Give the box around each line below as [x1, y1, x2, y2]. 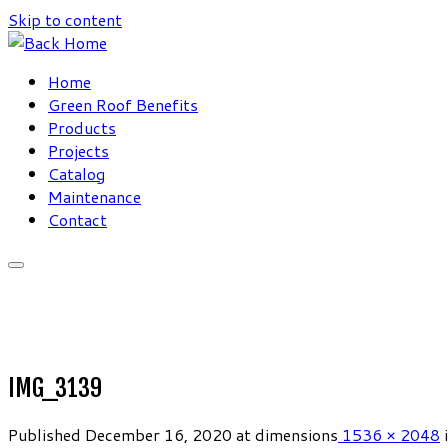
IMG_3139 [8, 373, 102, 403]
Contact [48, 208, 107, 231]
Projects [48, 139, 109, 162]
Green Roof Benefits [48, 93, 198, 116]
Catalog [48, 162, 105, 185]
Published [8, 422, 81, 446]
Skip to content [8, 8, 122, 31]
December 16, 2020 [85, 422, 232, 446]
